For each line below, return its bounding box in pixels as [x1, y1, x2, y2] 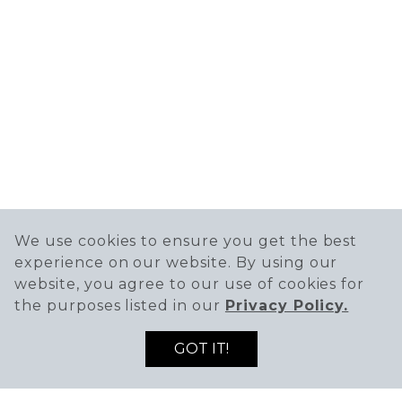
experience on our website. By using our [14, 254, 338, 271]
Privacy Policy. [224, 297, 349, 314]
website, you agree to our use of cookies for [14, 275, 365, 293]
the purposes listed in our [14, 297, 225, 314]
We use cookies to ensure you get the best [14, 232, 358, 249]
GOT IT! [173, 340, 229, 357]
